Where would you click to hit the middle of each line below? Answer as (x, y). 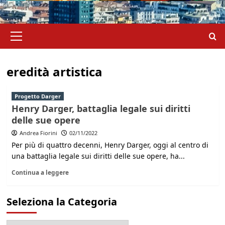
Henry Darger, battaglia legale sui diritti (101, 108)
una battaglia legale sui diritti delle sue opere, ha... (98, 156)
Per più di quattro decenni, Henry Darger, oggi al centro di (110, 145)
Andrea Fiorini (38, 133)
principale (33, 39)
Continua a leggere (40, 172)
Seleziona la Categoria (62, 202)
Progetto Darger (37, 96)
